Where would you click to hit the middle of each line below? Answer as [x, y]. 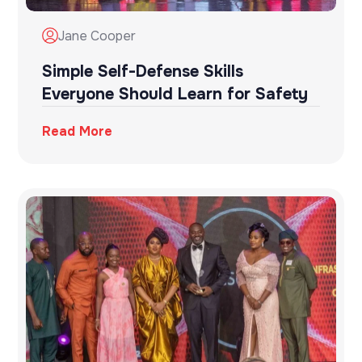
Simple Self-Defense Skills [143, 71]
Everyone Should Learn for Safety [175, 94]
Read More [78, 131]
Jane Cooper [97, 36]
